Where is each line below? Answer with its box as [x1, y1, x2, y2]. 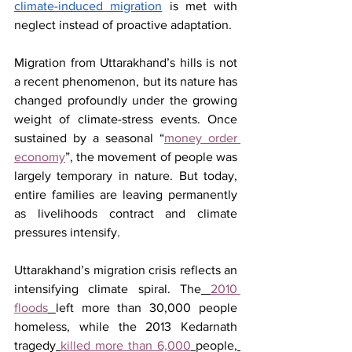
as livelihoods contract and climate [14, 206, 237, 220]
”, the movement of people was [65, 149, 237, 163]
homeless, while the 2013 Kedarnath [14, 319, 237, 333]
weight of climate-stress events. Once [14, 112, 237, 126]
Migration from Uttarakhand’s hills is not [14, 55, 237, 69]
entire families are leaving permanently [14, 187, 237, 201]
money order [164, 130, 237, 145]
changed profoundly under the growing [14, 93, 237, 107]
